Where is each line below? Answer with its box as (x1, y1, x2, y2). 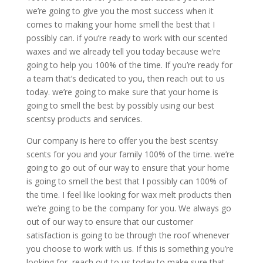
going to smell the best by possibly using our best (26, 99, 214, 111)
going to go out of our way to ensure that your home (26, 161, 230, 173)
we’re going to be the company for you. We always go (26, 202, 231, 214)
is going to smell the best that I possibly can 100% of (26, 175, 227, 187)
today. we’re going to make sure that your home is (26, 86, 218, 97)
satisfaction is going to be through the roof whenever (26, 229, 230, 241)
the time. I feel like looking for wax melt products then (26, 188, 231, 200)
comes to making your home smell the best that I (26, 18, 215, 30)
